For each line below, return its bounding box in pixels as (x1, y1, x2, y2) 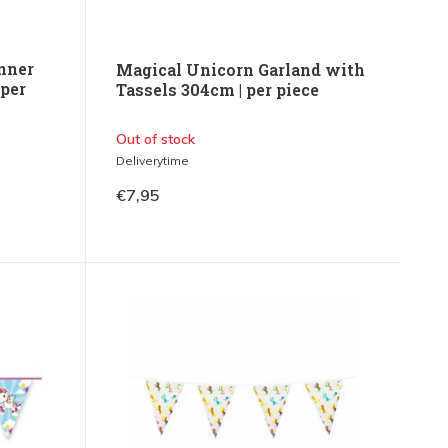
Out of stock (115, 130, 195, 149)
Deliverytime (115, 153, 189, 169)
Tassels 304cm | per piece (115, 79, 319, 101)
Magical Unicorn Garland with (115, 59, 365, 81)
